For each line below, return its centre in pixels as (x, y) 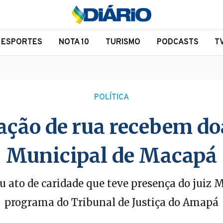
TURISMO (123, 42)
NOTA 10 (74, 42)
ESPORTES (22, 42)
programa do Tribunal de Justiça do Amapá (111, 202)
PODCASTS (177, 42)
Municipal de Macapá (111, 156)
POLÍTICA (111, 98)
